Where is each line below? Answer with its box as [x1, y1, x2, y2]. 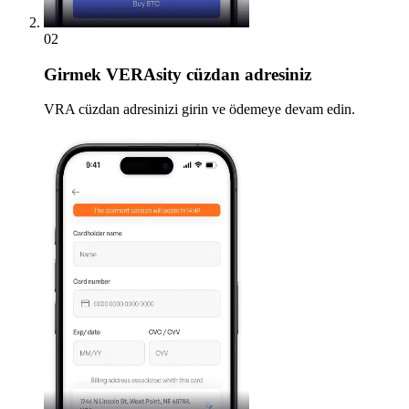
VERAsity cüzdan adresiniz [101, 64, 311, 84]
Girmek [44, 64, 101, 84]
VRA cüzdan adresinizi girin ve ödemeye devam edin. [44, 101, 355, 118]
